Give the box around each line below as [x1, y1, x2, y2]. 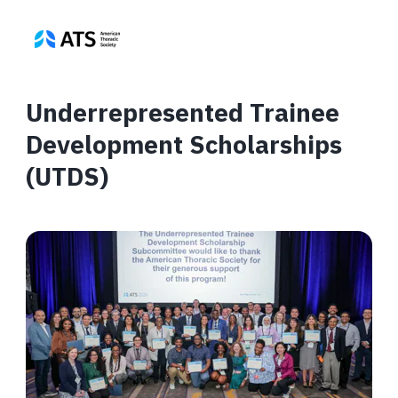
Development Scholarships [26, 127, 342, 161]
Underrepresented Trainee [26, 95, 339, 129]
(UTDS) [26, 159, 108, 193]
